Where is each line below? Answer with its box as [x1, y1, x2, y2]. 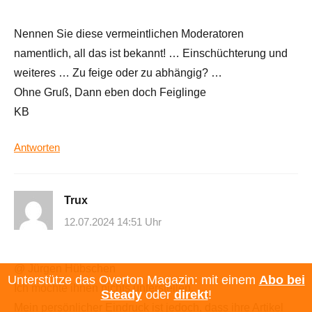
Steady [100, 288, 142, 302]
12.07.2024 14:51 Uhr [64, 216, 162, 228]
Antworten [14, 141, 60, 153]
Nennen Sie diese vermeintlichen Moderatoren [14, 27, 244, 40]
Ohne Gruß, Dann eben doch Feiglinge [14, 86, 206, 98]
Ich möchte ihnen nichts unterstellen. [14, 282, 194, 295]
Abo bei [258, 273, 305, 287]
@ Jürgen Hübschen [14, 263, 116, 275]
